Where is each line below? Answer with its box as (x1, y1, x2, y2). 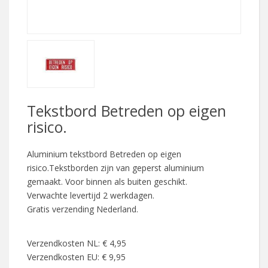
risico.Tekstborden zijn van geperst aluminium (27, 162, 204, 173)
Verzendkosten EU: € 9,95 (27, 251, 126, 263)
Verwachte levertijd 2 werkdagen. (27, 189, 154, 201)
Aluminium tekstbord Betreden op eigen (27, 148, 181, 160)
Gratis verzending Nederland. (27, 203, 141, 215)
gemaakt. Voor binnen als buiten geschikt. (27, 175, 187, 187)
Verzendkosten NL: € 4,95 (27, 237, 126, 249)
